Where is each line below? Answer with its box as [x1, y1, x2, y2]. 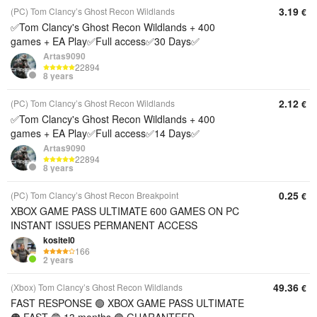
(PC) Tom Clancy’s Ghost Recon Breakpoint [11, 189, 178, 201]
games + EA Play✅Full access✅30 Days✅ [11, 34, 200, 48]
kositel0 [43, 234, 75, 246]
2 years [43, 253, 74, 267]
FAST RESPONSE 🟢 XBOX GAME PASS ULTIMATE [11, 296, 244, 310]
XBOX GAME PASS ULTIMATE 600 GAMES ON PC [11, 204, 239, 218]
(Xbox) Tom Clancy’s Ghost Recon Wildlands [11, 281, 183, 293]
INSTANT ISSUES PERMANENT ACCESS [11, 218, 197, 232]
